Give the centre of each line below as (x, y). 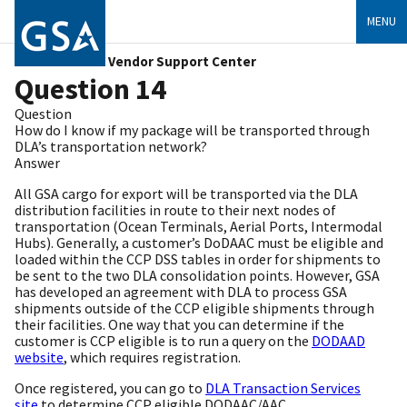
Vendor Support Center (182, 61)
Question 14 (90, 89)
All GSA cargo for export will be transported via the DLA (186, 194)
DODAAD (338, 341)
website (39, 357)
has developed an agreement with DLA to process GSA (181, 292)
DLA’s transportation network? (111, 146)
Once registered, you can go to (110, 388)
